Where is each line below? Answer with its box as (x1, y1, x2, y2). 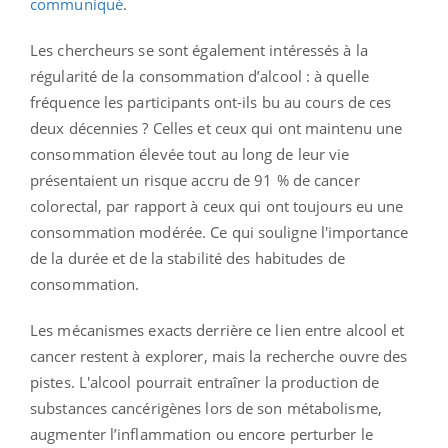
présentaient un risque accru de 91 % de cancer (30, 169, 360, 190)
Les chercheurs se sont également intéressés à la (30, 39, 368, 60)
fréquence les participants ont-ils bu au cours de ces (30, 91, 392, 112)
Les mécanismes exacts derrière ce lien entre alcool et (30, 319, 405, 340)
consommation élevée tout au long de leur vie (30, 143, 350, 164)
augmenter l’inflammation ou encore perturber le (30, 423, 373, 444)
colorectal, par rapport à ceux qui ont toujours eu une (30, 195, 404, 216)
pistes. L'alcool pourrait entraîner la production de (30, 371, 380, 392)
